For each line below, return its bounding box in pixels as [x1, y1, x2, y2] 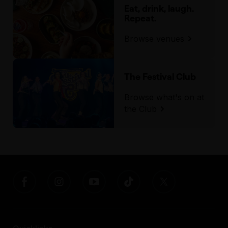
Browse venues [124, 33, 187, 44]
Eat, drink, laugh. [124, 3, 194, 13]
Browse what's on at [124, 92, 204, 102]
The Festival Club [124, 71, 196, 81]
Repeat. [124, 13, 156, 23]
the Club [124, 103, 159, 114]
